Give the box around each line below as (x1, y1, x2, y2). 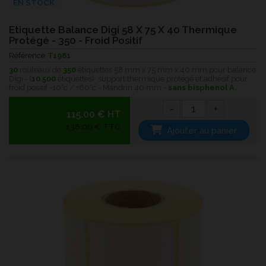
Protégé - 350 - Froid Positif (9, 34, 142, 47)
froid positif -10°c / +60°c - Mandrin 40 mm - (9, 83, 168, 92)
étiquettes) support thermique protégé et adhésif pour (56, 74, 248, 83)
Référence (9, 51, 45, 61)
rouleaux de (18, 65, 63, 74)
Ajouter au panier (167, 125, 237, 136)
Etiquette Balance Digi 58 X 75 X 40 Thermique (9, 24, 237, 36)
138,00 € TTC (65, 122, 121, 132)
